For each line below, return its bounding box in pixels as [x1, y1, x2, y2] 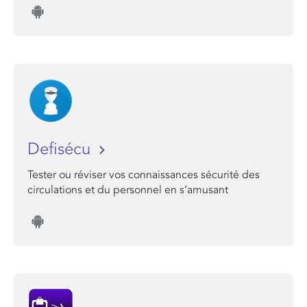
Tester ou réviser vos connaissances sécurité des [27, 168, 260, 182]
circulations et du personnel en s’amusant [27, 183, 228, 197]
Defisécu [27, 139, 95, 159]
